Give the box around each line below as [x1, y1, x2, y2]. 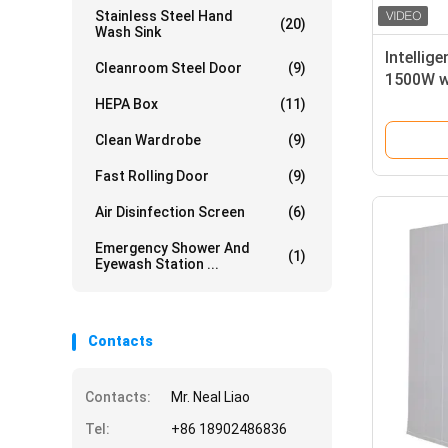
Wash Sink [95, 24, 161, 40]
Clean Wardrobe [95, 132, 201, 148]
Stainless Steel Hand [95, 8, 233, 24]
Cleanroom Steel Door [95, 60, 242, 76]
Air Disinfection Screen [95, 204, 245, 220]
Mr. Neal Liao [171, 389, 250, 405]
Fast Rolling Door [95, 168, 209, 184]
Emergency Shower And [95, 240, 250, 256]
